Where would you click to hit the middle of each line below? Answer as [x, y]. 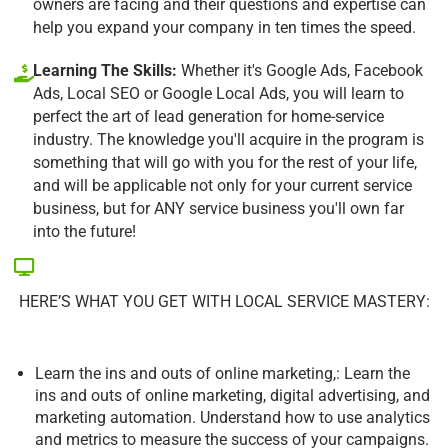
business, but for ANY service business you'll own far [218, 208]
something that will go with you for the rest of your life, [225, 162]
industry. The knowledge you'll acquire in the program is [228, 139]
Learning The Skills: [105, 70]
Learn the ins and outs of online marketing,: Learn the [222, 373]
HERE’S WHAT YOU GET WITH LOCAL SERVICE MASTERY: [224, 301]
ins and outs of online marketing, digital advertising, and [232, 395]
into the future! [84, 231]
